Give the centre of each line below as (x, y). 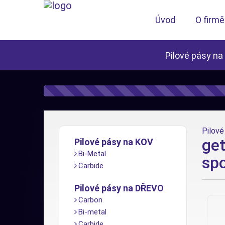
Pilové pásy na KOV (114, 142)
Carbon (90, 200)
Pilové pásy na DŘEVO (119, 188)
